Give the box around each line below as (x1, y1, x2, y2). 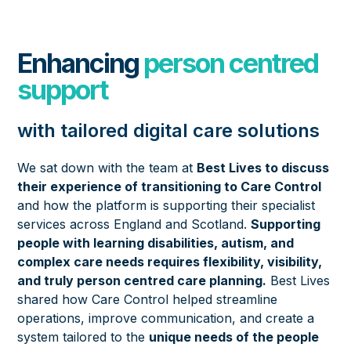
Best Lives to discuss (197, 160, 330, 175)
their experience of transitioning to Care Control (17, 179, 322, 194)
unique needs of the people (149, 329, 320, 345)
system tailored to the (17, 329, 150, 345)
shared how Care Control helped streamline (17, 291, 278, 307)
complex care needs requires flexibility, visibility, (17, 254, 323, 270)
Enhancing (17, 47, 144, 79)
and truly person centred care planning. (17, 273, 267, 288)
